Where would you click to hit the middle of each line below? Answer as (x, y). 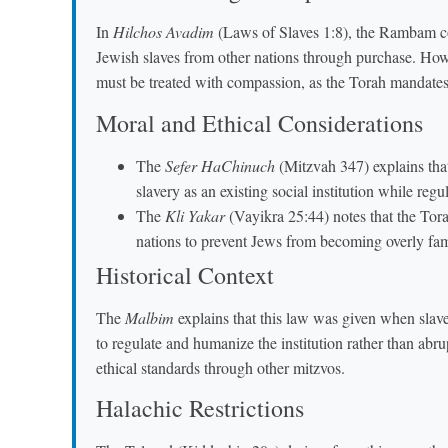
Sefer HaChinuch (220, 165)
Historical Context (185, 274)
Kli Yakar (195, 215)
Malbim (149, 317)
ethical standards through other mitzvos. (220, 367)
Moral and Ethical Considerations (259, 122)
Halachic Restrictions (200, 408)
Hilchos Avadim (163, 32)
